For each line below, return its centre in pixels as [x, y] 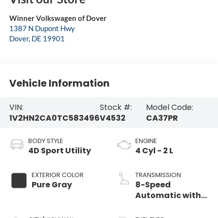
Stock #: [116, 107]
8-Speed [153, 185]
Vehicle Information [59, 83]
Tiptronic [154, 206]
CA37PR [162, 118]
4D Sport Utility [59, 151]
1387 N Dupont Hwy [42, 28]
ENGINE [146, 141]
